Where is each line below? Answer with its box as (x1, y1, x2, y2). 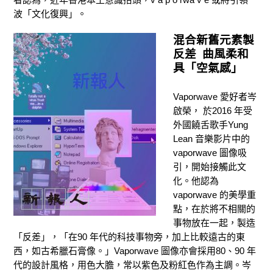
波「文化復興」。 (13, 9, 87, 19)
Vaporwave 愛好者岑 (173, 91, 257, 102)
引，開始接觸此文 (173, 161, 247, 172)
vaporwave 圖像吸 (173, 147, 247, 158)
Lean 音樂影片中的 (173, 133, 250, 144)
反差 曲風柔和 (173, 48, 249, 61)
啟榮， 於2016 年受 (173, 105, 253, 116)
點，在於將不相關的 (173, 204, 256, 214)
